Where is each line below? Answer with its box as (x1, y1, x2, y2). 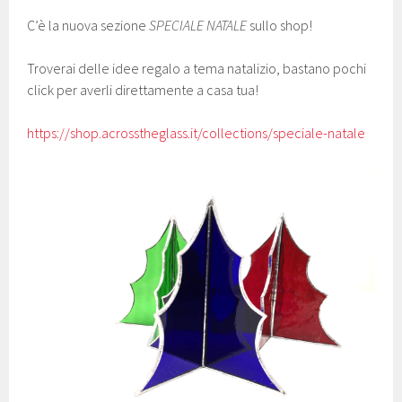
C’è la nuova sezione (27, 16, 150, 34)
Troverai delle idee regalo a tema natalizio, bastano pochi (27, 59, 367, 77)
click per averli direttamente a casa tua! (27, 81, 259, 99)
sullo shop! (247, 16, 313, 34)
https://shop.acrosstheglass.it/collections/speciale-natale (27, 124, 366, 142)
